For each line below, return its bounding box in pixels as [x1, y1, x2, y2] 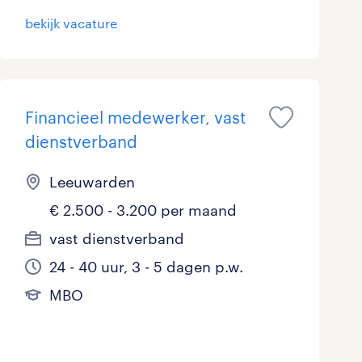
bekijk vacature [24, 15, 117, 32]
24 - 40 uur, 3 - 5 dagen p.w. [48, 258, 243, 276]
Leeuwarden [48, 173, 135, 192]
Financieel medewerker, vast [24, 107, 246, 128]
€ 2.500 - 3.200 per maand [48, 201, 237, 220]
